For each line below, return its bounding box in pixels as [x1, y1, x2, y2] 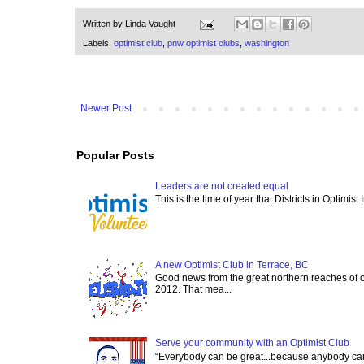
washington [245, 38, 289, 49]
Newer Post [80, 102, 132, 115]
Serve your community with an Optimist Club [154, 337, 349, 349]
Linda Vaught [125, 19, 175, 29]
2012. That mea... [154, 284, 232, 296]
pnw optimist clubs [167, 38, 240, 49]
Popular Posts [76, 149, 154, 162]
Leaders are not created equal [154, 180, 288, 192]
